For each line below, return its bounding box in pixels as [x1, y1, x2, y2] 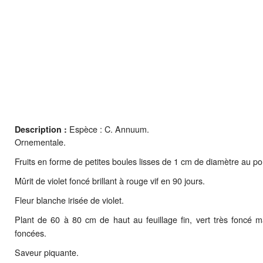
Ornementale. [15, 135, 66, 148]
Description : [15, 123, 67, 135]
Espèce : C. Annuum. [67, 122, 149, 135]
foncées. [15, 226, 46, 239]
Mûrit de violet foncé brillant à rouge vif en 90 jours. [15, 174, 205, 187]
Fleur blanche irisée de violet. [15, 193, 124, 206]
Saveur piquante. [15, 245, 79, 258]
